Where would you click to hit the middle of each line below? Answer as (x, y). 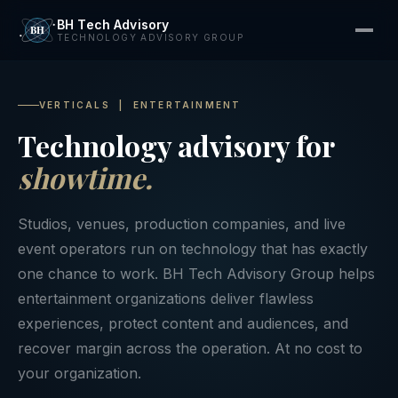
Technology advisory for (176, 145)
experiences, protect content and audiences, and (183, 323)
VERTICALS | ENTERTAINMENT (140, 105)
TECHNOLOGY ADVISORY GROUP (150, 37)
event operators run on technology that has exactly (193, 249)
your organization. (80, 373)
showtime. (85, 177)
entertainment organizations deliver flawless (166, 298)
